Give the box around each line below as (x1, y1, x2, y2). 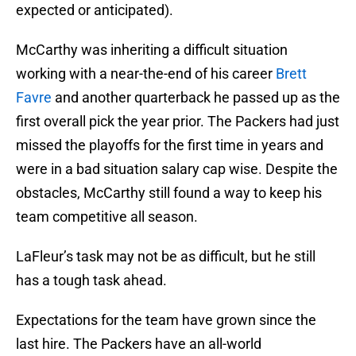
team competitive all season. (16, 208, 198, 226)
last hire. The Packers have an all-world (16, 335, 261, 353)
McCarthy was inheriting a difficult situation (16, 41, 288, 59)
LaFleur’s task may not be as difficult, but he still (16, 248, 315, 265)
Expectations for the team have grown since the (16, 311, 316, 329)
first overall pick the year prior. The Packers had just (16, 113, 339, 130)
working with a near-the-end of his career (16, 65, 276, 83)
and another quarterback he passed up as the (52, 89, 340, 106)
